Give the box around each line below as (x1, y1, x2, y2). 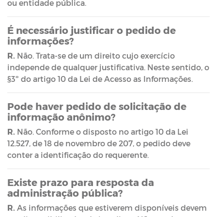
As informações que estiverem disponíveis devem (15, 202, 207, 212)
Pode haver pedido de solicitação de (7, 100, 186, 112)
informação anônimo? (7, 110, 115, 123)
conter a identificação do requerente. (7, 150, 151, 159)
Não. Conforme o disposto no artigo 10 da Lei (15, 126, 188, 136)
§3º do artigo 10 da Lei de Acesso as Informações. (7, 74, 195, 83)
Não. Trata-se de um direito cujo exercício (15, 50, 175, 60)
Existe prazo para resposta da (7, 176, 154, 188)
